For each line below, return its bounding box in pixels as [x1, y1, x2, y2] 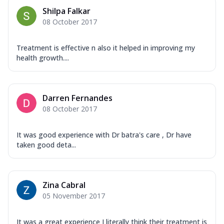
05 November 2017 [42, 191, 105, 201]
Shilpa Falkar [42, 5, 90, 17]
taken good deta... [16, 140, 76, 150]
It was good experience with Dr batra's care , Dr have [16, 130, 191, 140]
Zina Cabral [42, 179, 85, 191]
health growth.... [16, 53, 69, 63]
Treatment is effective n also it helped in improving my [16, 43, 195, 53]
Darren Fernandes [42, 92, 112, 104]
